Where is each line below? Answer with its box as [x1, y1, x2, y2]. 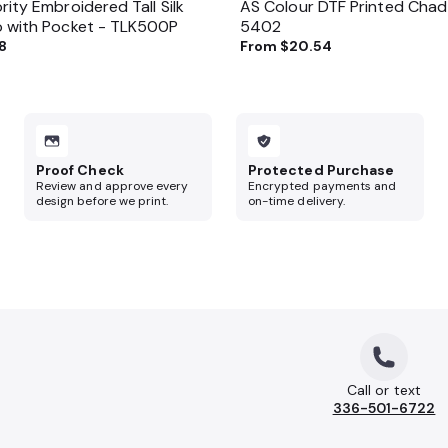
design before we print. [36, 193, 169, 209]
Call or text [347, 381, 421, 399]
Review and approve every [36, 178, 189, 194]
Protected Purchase [248, 161, 395, 179]
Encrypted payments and [248, 178, 397, 194]
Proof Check [36, 161, 124, 179]
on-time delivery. [248, 193, 346, 209]
